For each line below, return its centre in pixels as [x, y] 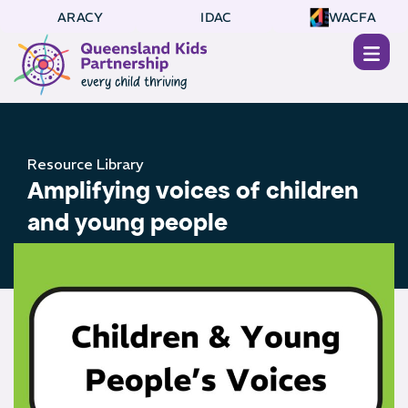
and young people [127, 223]
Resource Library [86, 164]
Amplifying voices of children [193, 191]
